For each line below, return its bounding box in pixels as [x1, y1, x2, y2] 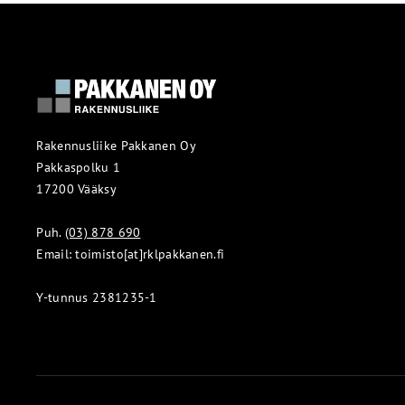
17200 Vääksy [36, 181, 117, 197]
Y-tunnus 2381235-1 [36, 289, 157, 306]
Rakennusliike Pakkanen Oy [36, 137, 196, 154]
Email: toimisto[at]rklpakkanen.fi [36, 246, 225, 262]
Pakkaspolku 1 [36, 159, 121, 175]
